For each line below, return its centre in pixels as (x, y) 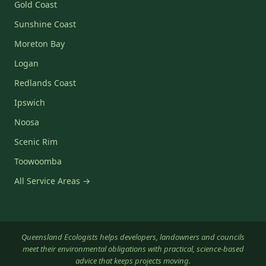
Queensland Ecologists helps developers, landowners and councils (133, 237)
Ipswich (30, 102)
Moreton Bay (39, 44)
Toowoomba (38, 161)
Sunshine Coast (45, 24)
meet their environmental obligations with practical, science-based (133, 249)
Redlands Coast (45, 83)
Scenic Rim (36, 142)
